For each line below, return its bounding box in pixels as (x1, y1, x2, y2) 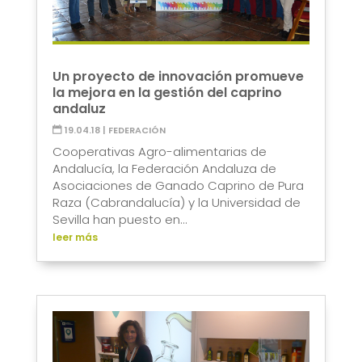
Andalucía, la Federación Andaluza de (52, 159, 276, 177)
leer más (52, 229, 98, 244)
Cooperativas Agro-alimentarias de (52, 142, 267, 160)
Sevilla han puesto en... (52, 210, 187, 228)
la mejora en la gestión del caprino (52, 82, 282, 102)
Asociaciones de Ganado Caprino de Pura (52, 176, 304, 194)
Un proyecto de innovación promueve (52, 66, 304, 86)
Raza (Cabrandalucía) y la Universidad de (52, 193, 301, 211)
